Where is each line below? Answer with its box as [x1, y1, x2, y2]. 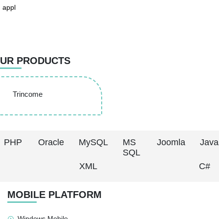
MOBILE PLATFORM [7, 189, 102, 200]
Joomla [157, 137, 186, 147]
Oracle [38, 137, 65, 147]
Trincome [12, 89, 43, 98]
